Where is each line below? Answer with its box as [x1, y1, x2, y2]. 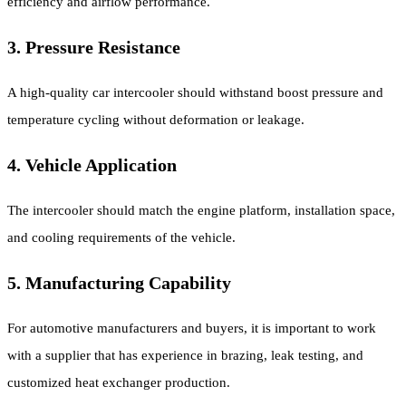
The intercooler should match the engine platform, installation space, [7, 202, 395, 217]
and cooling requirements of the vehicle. [7, 229, 236, 245]
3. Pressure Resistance [7, 36, 180, 57]
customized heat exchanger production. [7, 374, 230, 390]
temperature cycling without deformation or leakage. [7, 111, 304, 127]
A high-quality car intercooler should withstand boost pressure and [7, 84, 383, 100]
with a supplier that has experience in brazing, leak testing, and [7, 347, 363, 362]
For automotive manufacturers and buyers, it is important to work [7, 320, 376, 335]
